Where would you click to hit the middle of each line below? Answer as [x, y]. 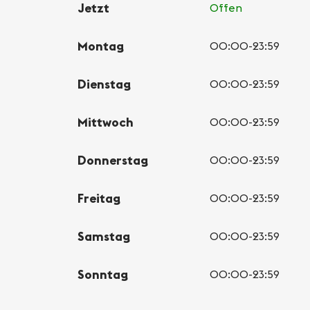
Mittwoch [106, 122]
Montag [101, 46]
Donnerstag [113, 160]
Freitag [99, 198]
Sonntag [103, 274]
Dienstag [104, 84]
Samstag [104, 236]
